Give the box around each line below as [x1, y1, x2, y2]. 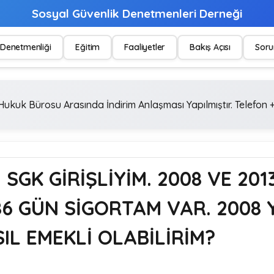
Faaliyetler [124, 41, 166, 53]
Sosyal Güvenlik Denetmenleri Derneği [31, 6, 242, 21]
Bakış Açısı [190, 41, 231, 53]
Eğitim [75, 41, 100, 53]
